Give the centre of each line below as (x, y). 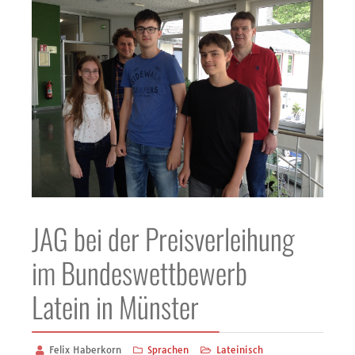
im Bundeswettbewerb (139, 272)
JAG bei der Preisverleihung (163, 238)
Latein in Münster (115, 306)
